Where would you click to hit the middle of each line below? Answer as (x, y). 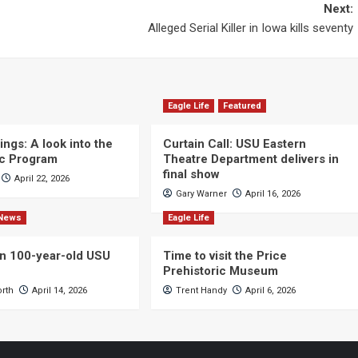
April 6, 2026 (270, 290)
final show (191, 174)
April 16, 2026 (272, 194)
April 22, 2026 (42, 179)
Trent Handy (201, 290)
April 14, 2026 (60, 290)
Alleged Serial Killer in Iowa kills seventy (250, 28)
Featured (242, 106)
